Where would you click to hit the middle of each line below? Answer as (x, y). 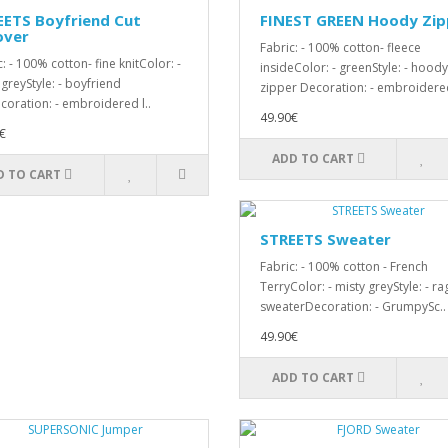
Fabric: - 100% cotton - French (344, 266)
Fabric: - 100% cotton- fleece (340, 47)
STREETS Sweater (325, 239)
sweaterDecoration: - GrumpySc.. (353, 306)
